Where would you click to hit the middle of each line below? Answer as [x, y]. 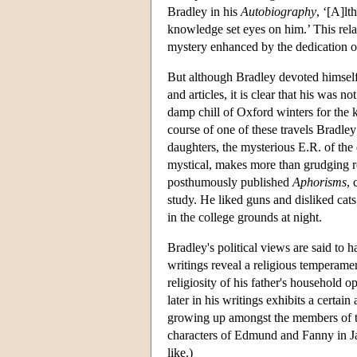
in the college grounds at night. [245, 217]
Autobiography [279, 11]
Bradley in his [204, 11]
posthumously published [230, 182]
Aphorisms [320, 182]
